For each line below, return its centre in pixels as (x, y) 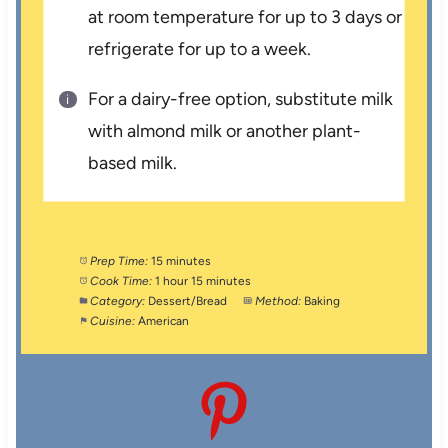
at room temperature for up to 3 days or (245, 17)
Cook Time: (121, 281)
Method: (278, 301)
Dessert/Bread (188, 301)
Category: (118, 301)
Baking (322, 301)
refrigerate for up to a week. (200, 49)
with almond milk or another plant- (225, 131)
